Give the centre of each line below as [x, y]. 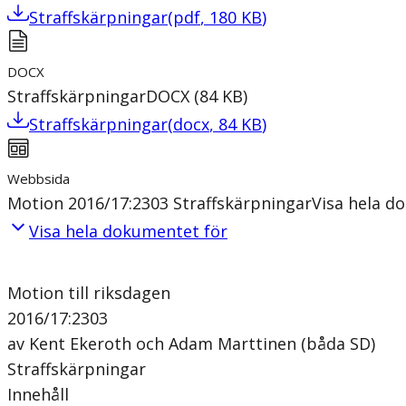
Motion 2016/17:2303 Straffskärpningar [159, 203]
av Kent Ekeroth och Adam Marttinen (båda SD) [191, 343]
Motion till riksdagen [89, 292]
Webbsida [39, 178]
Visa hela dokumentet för [128, 231]
